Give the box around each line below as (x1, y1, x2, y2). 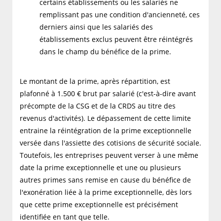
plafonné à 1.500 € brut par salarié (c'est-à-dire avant (20, 89, 196, 99)
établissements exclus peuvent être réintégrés (39, 35, 193, 44)
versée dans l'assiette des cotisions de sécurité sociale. (20, 138, 201, 148)
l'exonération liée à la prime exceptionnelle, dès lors (20, 187, 192, 197)
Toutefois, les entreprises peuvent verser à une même (20, 150, 198, 160)
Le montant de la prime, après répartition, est (20, 76, 170, 86)
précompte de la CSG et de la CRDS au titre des (20, 101, 176, 111)
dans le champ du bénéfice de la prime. (39, 47, 171, 57)
